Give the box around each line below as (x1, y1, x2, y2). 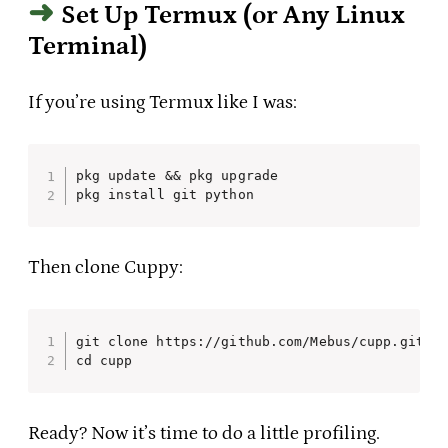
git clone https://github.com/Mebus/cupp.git (75, 333, 424, 349)
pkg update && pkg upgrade (75, 168, 278, 184)
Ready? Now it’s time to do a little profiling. (28, 422, 380, 444)
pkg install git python (75, 187, 254, 203)
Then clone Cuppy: (28, 257, 183, 279)
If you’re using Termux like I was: (28, 91, 297, 113)
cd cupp (75, 352, 133, 368)
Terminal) (28, 31, 147, 61)
